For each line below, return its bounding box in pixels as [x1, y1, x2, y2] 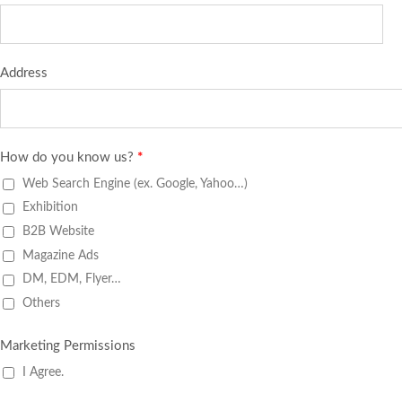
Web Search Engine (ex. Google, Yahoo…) [22, 176, 248, 190]
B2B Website [22, 224, 94, 239]
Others [22, 296, 60, 310]
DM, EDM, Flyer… [22, 272, 121, 286]
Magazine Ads [22, 248, 99, 262]
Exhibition [22, 200, 78, 214]
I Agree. [22, 364, 64, 379]
